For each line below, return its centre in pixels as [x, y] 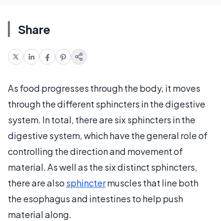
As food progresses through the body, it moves [104, 88]
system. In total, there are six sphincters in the [102, 119]
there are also [37, 183]
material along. [40, 214]
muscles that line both [152, 183]
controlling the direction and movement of [95, 151]
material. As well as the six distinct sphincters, [103, 167]
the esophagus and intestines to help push [95, 198]
